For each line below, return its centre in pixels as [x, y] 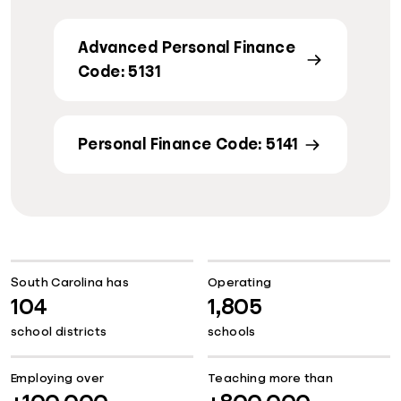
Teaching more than [271, 378]
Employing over [58, 378]
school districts [59, 332]
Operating [240, 282]
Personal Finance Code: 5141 [188, 145]
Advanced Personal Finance [187, 48]
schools [232, 332]
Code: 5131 [120, 72]
